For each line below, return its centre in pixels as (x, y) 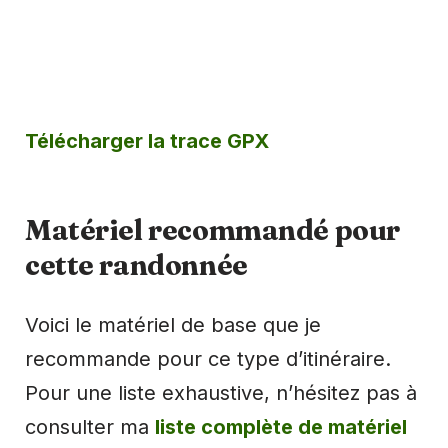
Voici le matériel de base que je (173, 324)
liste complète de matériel (281, 426)
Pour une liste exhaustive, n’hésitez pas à (221, 392)
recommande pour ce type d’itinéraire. (208, 358)
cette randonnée (136, 264)
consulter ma (90, 426)
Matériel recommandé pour (212, 229)
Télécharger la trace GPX (147, 140)
